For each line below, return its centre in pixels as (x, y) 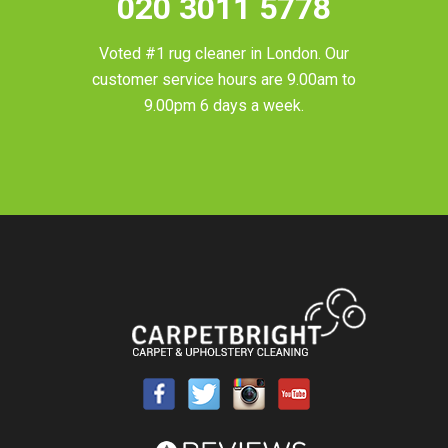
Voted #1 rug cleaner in (182, 54)
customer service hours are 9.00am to (223, 80)
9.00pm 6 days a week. (223, 106)
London (291, 54)
